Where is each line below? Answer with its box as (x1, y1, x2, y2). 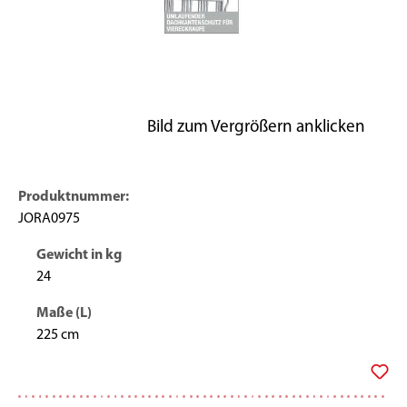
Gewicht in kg (36, 247, 122, 263)
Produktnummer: (18, 189, 129, 204)
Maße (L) (36, 305, 92, 321)
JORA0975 (18, 211, 80, 226)
